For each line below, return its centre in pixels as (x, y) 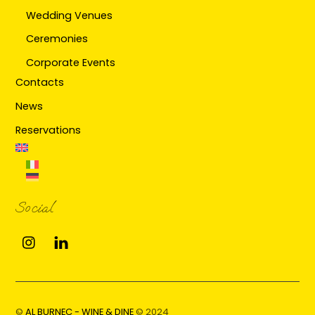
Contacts (40, 83)
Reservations (49, 130)
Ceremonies (57, 39)
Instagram (70, 234)
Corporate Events (70, 63)
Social (35, 207)
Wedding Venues (69, 15)
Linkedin (95, 234)
